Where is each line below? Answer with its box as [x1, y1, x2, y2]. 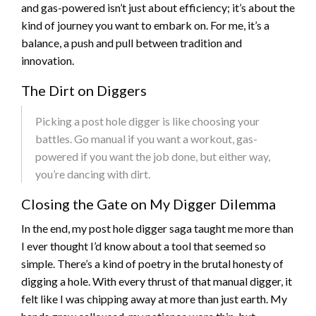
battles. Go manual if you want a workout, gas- [35, 132, 257, 146]
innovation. [21, 54, 74, 68]
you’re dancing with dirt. [35, 167, 150, 181]
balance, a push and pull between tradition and [21, 36, 242, 50]
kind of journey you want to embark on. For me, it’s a [21, 18, 269, 32]
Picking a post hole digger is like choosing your [35, 114, 260, 128]
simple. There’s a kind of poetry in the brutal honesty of [21, 257, 284, 271]
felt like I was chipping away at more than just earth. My [21, 292, 287, 306]
